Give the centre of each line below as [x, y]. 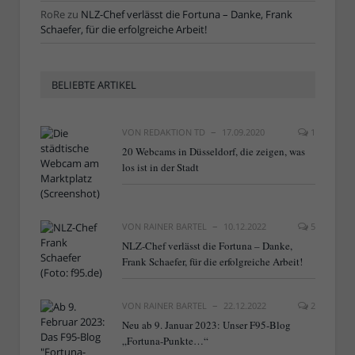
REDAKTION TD [174, 132]
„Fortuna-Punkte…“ [165, 341]
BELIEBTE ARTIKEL [94, 85]
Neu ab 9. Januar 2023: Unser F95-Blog [206, 325]
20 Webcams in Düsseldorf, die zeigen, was [214, 152]
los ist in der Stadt [160, 168]
